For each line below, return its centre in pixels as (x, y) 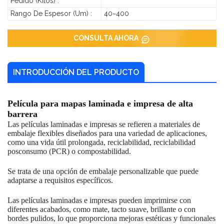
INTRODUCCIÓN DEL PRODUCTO (76, 72)
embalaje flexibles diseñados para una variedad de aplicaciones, (107, 133)
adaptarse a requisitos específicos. (60, 180)
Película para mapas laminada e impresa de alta (100, 103)
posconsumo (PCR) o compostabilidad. (69, 151)
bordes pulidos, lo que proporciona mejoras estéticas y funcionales (111, 218)
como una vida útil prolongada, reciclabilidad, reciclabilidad (101, 142)
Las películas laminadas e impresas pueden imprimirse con (99, 200)
